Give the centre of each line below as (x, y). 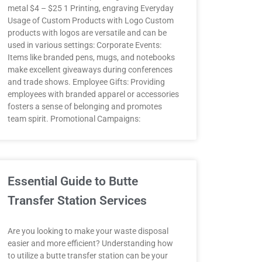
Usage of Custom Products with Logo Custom (90, 20)
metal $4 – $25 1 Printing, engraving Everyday (90, 8)
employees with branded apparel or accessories (93, 94)
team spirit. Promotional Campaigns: (74, 119)
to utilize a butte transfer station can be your (87, 256)
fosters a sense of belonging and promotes (85, 106)
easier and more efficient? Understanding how (90, 243)
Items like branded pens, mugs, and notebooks (91, 57)
